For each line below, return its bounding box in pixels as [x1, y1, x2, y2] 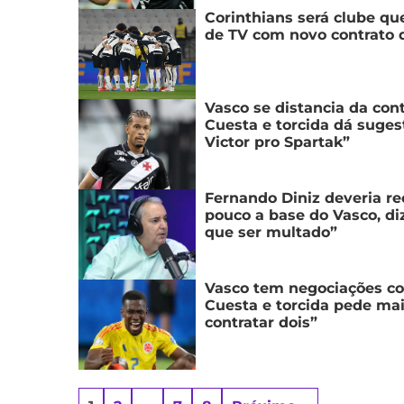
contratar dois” [205, 314, 317, 331]
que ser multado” [205, 224, 337, 241]
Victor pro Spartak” [205, 133, 350, 151]
